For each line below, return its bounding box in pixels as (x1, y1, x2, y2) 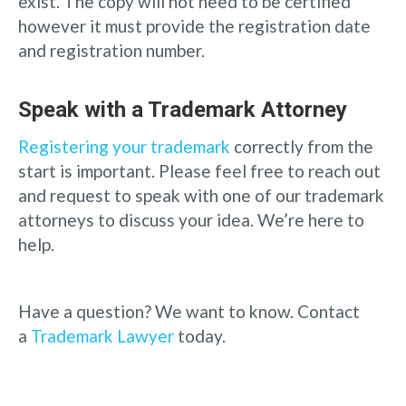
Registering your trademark (18, 135, 230, 157)
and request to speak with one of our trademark (18, 184, 384, 206)
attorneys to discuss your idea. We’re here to (18, 208, 364, 230)
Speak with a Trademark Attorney (18, 96, 347, 122)
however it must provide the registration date (18, 14, 371, 36)
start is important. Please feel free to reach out (18, 159, 381, 181)
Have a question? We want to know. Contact (18, 300, 360, 322)
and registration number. (18, 39, 205, 61)
